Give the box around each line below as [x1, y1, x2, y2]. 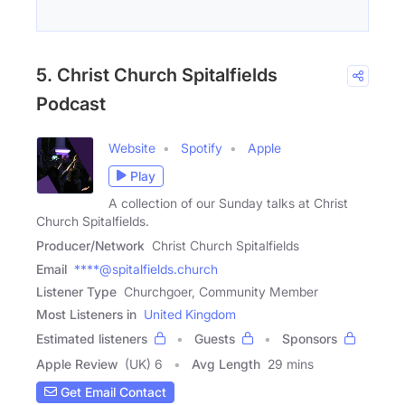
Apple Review [36, 355, 118, 372]
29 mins [268, 355, 314, 372]
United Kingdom [144, 306, 236, 322]
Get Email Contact [57, 384, 166, 400]
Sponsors [282, 330, 337, 346]
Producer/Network [36, 237, 145, 253]
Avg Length [192, 355, 260, 372]
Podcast [36, 92, 106, 115]
